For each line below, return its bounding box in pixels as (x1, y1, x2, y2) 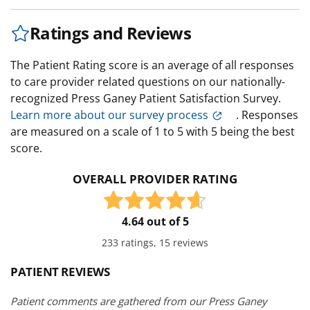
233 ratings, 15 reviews (102, 236, 208, 250)
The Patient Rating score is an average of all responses (10, 57, 294, 73)
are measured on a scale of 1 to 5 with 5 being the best (10, 124, 295, 140)
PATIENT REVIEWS (10, 264, 110, 280)
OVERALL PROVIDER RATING (73, 171, 237, 188)
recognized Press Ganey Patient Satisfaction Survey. (10, 91, 281, 107)
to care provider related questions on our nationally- (10, 74, 285, 90)
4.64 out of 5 (121, 214, 189, 230)
